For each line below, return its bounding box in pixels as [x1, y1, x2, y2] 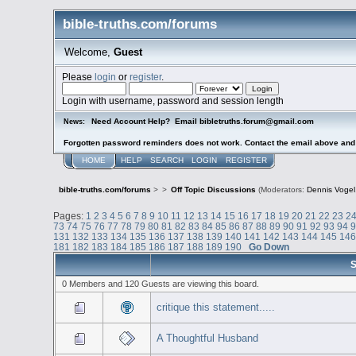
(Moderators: [255, 185, 307, 195]
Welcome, [64, 45, 114, 58]
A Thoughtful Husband [156, 331, 258, 344]
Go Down [249, 241, 290, 252]
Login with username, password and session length [62, 95, 284, 106]
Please [62, 71, 95, 82]
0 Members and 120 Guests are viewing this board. [61, 278, 259, 288]
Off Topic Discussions [170, 185, 256, 195]
